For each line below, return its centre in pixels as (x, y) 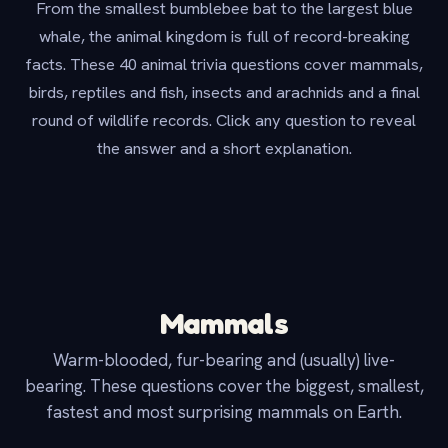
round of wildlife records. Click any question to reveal (224, 120)
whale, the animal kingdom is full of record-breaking (224, 36)
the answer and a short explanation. (224, 148)
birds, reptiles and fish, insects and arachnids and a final (224, 92)
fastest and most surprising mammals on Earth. (224, 412)
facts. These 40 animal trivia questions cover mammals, (224, 64)
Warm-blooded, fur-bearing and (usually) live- (224, 360)
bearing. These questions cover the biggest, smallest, (224, 386)
